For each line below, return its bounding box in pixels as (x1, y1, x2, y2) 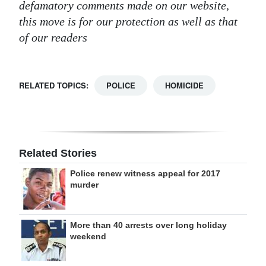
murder (70, 180, 99, 189)
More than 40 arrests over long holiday (70, 220, 227, 230)
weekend (70, 232, 106, 241)
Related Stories (19, 147, 97, 159)
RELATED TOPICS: (19, 80, 88, 91)
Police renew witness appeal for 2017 (70, 169, 220, 178)
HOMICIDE (165, 80, 204, 91)
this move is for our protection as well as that (19, 15, 237, 28)
